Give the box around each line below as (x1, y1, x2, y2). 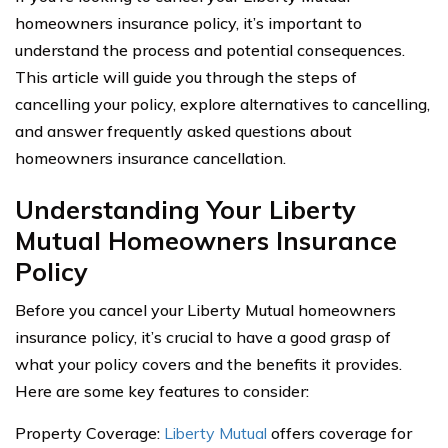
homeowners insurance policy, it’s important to (15, 13, 362, 33)
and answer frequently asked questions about (15, 121, 352, 141)
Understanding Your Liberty (15, 194, 356, 225)
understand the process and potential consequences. (15, 40, 405, 60)
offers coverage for (267, 423, 412, 443)
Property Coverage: (15, 423, 164, 443)
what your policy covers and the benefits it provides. (15, 354, 402, 374)
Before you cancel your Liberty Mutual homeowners (15, 300, 396, 320)
